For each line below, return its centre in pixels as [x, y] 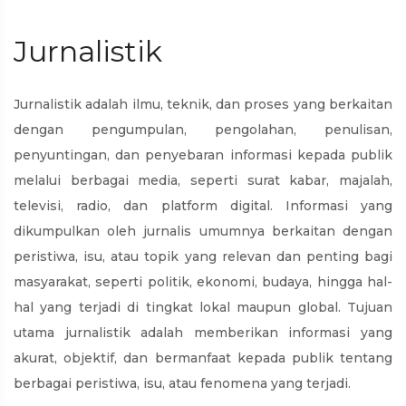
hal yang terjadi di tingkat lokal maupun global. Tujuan [203, 307]
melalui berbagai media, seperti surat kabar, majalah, [203, 180]
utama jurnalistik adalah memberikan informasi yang [203, 333]
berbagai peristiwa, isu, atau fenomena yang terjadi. [182, 383]
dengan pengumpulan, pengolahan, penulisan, [203, 130]
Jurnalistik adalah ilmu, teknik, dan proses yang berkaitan [203, 104]
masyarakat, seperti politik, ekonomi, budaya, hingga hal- [203, 282]
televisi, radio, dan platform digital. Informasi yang [203, 206]
